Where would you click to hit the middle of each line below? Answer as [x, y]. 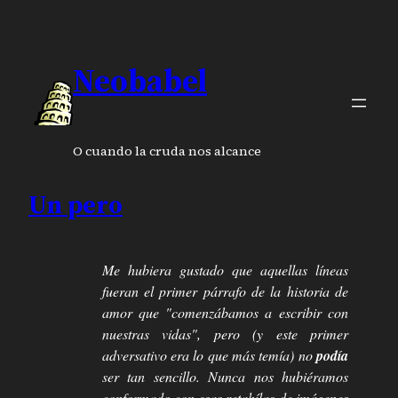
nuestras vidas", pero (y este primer [225, 334]
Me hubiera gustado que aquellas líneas [225, 270]
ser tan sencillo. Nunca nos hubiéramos [225, 377]
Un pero [76, 205]
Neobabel [140, 80]
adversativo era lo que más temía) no [209, 355]
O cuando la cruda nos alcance [167, 151]
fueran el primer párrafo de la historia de [225, 291]
